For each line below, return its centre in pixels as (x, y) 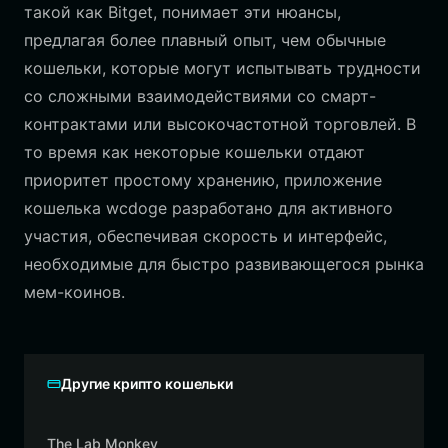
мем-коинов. (74, 292)
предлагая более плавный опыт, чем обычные (205, 40)
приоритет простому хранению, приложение (203, 180)
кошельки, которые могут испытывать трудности (222, 68)
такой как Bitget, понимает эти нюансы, (182, 12)
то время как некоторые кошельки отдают (194, 152)
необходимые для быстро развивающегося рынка (224, 264)
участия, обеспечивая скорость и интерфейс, (205, 236)
